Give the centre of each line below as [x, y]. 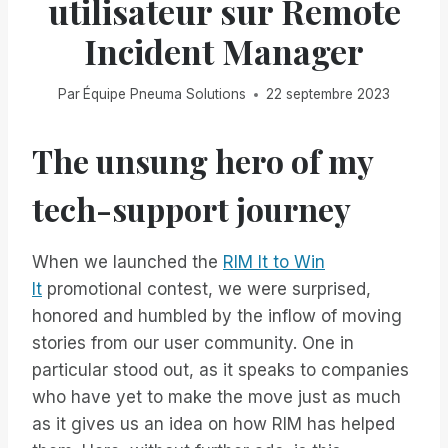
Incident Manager [224, 50]
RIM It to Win [274, 262]
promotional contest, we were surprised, [206, 289]
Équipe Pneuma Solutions [165, 94]
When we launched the [127, 262]
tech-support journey [191, 209]
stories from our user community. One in [193, 343]
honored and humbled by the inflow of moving [217, 316]
